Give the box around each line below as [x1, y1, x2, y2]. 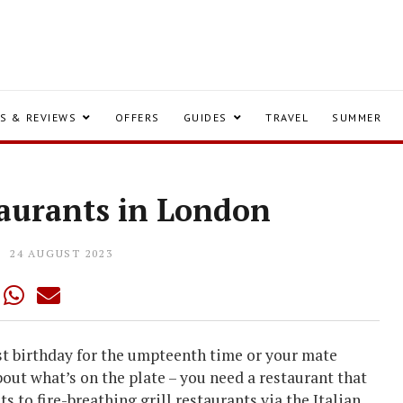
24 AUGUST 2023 [10, 246, 113, 260]
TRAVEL [265, 111, 309, 124]
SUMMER [332, 111, 381, 124]
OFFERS [114, 111, 160, 124]
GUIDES [183, 111, 228, 124]
